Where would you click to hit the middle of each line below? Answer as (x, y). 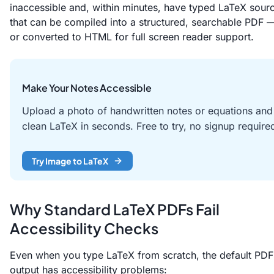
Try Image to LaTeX (70, 161)
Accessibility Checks (84, 228)
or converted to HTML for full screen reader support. (132, 37)
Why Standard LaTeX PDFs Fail (115, 209)
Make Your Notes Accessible (87, 87)
